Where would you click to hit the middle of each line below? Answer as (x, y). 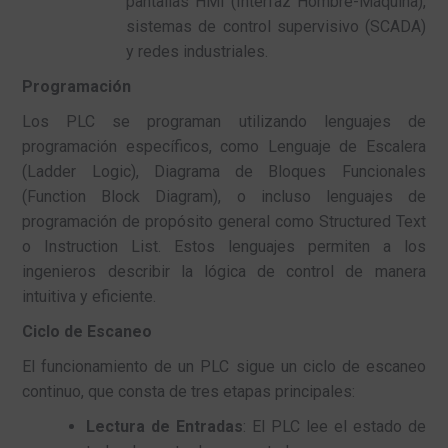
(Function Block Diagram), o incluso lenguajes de (224, 196)
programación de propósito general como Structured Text (224, 221)
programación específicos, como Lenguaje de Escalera (224, 146)
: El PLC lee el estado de (334, 426)
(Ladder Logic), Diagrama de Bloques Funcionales (224, 171)
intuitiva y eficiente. (89, 296)
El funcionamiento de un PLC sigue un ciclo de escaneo (224, 366)
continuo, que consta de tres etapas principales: (189, 391)
